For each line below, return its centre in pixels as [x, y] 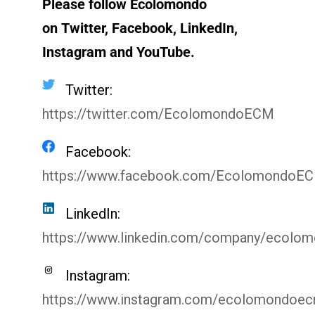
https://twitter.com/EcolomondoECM [158, 114]
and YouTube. [152, 52]
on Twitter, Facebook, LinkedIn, [140, 28]
